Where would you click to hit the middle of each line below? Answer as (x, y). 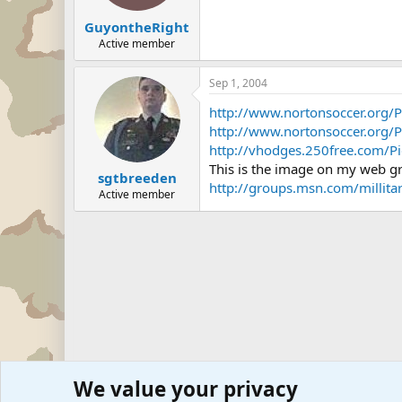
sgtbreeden (137, 178)
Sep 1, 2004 (238, 83)
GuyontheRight (137, 26)
